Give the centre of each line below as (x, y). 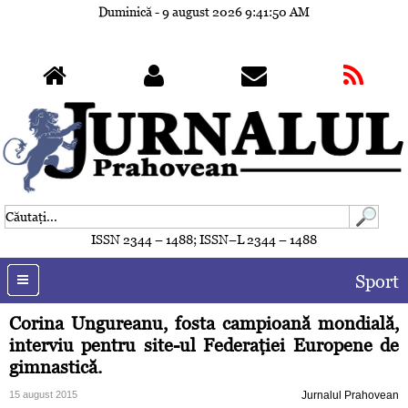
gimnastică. (56, 367)
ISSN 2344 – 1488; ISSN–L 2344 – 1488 (204, 240)
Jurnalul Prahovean (350, 396)
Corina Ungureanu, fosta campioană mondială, (204, 324)
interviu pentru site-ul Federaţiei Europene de (204, 346)
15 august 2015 (43, 395)
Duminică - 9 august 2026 (172, 12)
